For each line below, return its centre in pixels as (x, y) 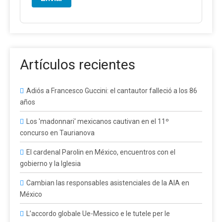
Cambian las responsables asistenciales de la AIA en (108, 183)
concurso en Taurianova (57, 133)
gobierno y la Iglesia (50, 163)
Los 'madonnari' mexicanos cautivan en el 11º (98, 121)
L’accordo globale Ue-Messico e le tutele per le (98, 213)
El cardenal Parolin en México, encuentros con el (101, 152)
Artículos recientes (78, 64)
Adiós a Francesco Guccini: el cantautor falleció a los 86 (112, 90)
